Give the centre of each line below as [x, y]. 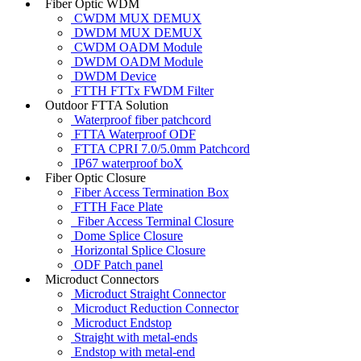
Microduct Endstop [121, 322]
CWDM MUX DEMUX [136, 18]
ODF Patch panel [117, 264]
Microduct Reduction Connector [155, 308]
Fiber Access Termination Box [150, 192]
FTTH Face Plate [117, 206]
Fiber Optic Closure [92, 177]
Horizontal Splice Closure [138, 250]
